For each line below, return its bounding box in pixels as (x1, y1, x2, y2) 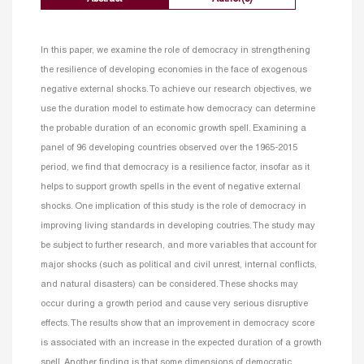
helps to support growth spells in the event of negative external (41, 183, 301, 192)
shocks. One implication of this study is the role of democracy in (41, 202, 306, 211)
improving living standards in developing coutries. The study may (41, 222, 315, 231)
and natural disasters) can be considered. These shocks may (41, 280, 298, 289)
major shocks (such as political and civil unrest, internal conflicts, (41, 261, 317, 270)
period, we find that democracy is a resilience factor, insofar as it (41, 163, 310, 172)
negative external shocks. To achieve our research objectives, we (41, 85, 311, 94)
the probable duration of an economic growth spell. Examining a (41, 124, 306, 133)
